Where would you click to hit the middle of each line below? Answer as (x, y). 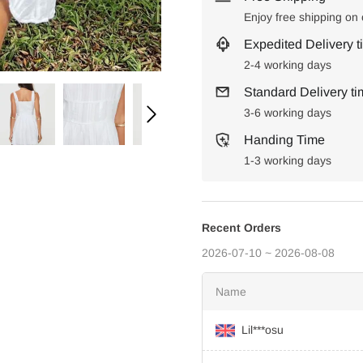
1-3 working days (288, 160)
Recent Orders (241, 228)
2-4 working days (288, 65)
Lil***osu (263, 330)
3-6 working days (288, 113)
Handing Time (284, 140)
